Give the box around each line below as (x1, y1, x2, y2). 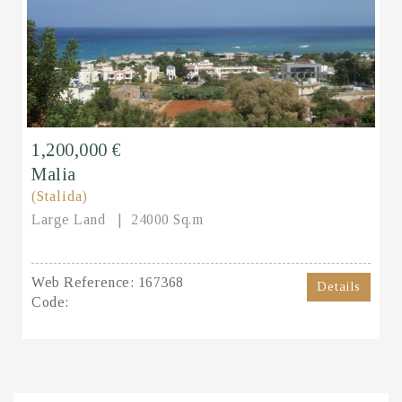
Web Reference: (31, 274, 134, 290)
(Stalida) (31, 188, 92, 204)
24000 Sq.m (131, 211, 203, 227)
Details (317, 279, 361, 293)
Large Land (31, 211, 109, 227)
